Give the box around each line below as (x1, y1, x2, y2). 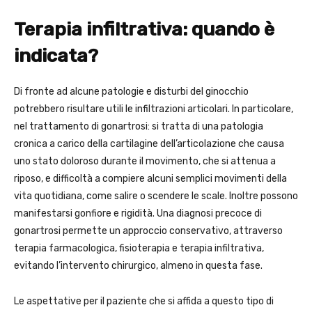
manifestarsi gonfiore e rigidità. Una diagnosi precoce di (14, 208, 262, 220)
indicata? (14, 45, 98, 68)
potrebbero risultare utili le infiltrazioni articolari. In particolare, (14, 103, 293, 116)
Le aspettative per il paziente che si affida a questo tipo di (14, 295, 274, 308)
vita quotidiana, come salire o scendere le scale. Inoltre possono (14, 190, 298, 203)
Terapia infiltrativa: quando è (14, 18, 274, 41)
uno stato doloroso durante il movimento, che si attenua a (14, 155, 276, 168)
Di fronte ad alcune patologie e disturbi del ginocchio (14, 86, 249, 98)
